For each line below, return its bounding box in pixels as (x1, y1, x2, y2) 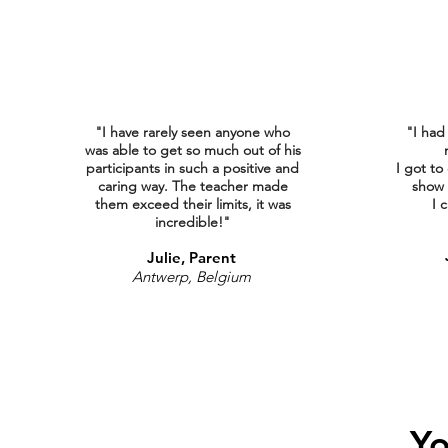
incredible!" (155, 212, 231, 231)
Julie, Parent (146, 247, 236, 267)
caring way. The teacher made (97, 176, 288, 195)
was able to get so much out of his (84, 140, 301, 159)
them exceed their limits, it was (94, 194, 291, 213)
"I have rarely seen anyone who (95, 122, 291, 141)
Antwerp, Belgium (131, 266, 251, 286)
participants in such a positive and (86, 158, 300, 177)
